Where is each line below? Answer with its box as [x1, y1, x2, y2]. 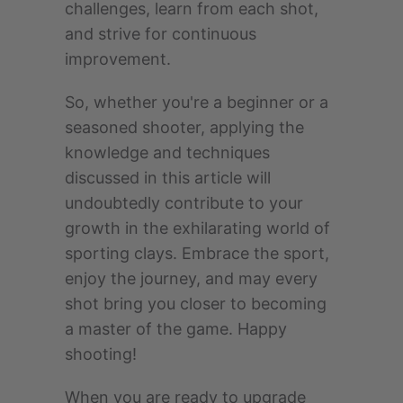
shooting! [65, 345, 137, 364]
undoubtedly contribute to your [65, 193, 303, 213]
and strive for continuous [65, 24, 256, 44]
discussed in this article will [65, 168, 271, 188]
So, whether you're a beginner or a [65, 93, 328, 112]
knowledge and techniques [65, 143, 270, 163]
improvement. [65, 49, 171, 69]
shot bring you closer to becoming [65, 294, 327, 314]
